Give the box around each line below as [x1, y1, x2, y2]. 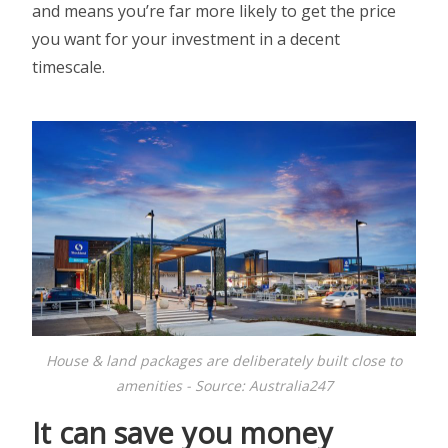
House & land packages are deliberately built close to [46, 351, 402, 371]
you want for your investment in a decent [32, 27, 341, 50]
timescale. [32, 55, 106, 78]
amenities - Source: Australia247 [115, 376, 333, 396]
